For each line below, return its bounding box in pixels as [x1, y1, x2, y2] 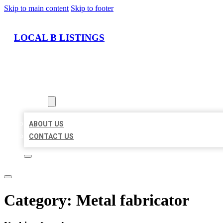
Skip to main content [4, 4, 69, 12]
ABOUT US [29, 120, 64, 128]
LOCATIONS [24, 85, 63, 94]
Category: [4, 191, 76, 209]
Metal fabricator [76, 191, 189, 209]
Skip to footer [71, 4, 113, 12]
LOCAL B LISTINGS [14, 32, 105, 43]
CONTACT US [29, 132, 74, 141]
